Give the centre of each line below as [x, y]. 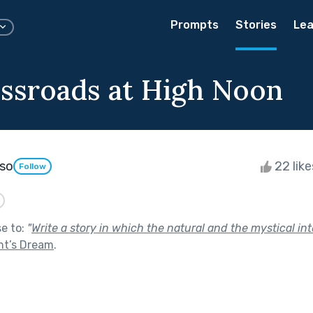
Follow [32, 167]
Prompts [195, 25]
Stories [256, 25]
